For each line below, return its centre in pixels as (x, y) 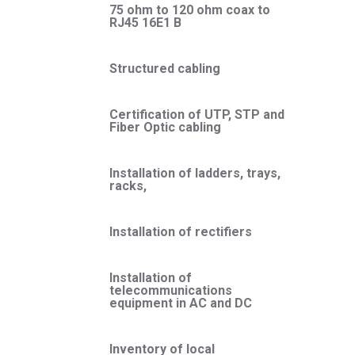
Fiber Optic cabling (165, 128)
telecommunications (171, 291)
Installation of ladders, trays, (195, 174)
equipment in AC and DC (181, 303)
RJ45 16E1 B (145, 23)
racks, (128, 186)
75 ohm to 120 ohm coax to (190, 10)
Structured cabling (165, 69)
